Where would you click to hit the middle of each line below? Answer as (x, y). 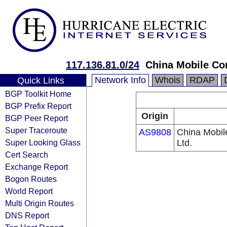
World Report (29, 191)
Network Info (120, 80)
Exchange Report (36, 167)
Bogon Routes (31, 179)
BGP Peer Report (36, 118)
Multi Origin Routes (40, 203)
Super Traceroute (36, 130)
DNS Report (27, 215)
